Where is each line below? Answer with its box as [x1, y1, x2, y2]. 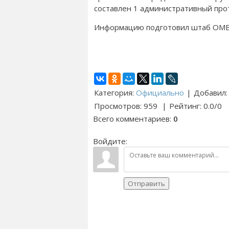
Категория [94, 87, 132, 98]
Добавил [194, 87, 226, 98]
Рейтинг [169, 100, 200, 111]
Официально [136, 87, 184, 98]
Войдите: [93, 135, 127, 146]
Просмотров [94, 100, 140, 111]
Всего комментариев [93, 113, 170, 124]
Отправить [128, 178, 165, 188]
